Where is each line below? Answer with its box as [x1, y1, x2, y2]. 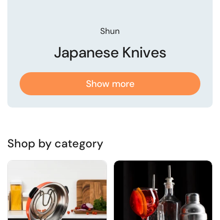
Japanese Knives [54, 42, 166, 62]
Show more [85, 77, 135, 90]
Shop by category [7, 136, 103, 151]
